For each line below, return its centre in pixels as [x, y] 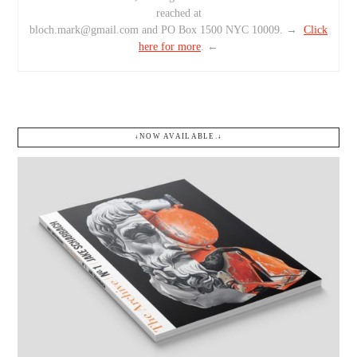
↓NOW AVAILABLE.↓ [178, 137]
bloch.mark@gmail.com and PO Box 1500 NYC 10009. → [167, 29]
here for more [170, 46]
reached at [178, 13]
